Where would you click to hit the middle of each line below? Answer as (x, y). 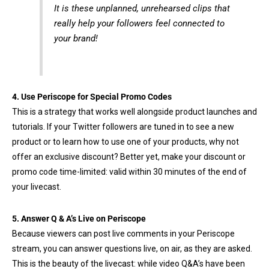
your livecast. (37, 186)
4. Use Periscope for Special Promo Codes (92, 96)
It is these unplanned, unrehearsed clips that (142, 8)
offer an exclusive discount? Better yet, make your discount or (129, 156)
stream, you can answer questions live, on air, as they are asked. (132, 248)
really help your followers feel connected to (139, 23)
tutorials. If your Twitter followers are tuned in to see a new (123, 126)
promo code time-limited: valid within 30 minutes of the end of (129, 171)
